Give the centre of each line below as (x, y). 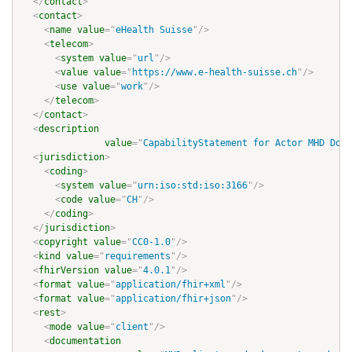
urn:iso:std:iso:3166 (192, 186)
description (69, 129)
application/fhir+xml (170, 285)
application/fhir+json (173, 299)
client (132, 327)
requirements (137, 257)
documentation (85, 341)
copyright (63, 242)
